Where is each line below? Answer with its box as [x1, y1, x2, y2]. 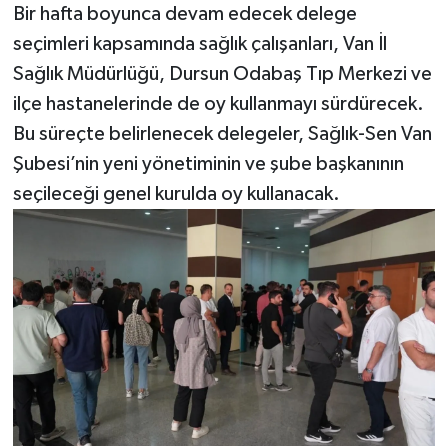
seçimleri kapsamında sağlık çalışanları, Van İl [12, 33, 387, 54]
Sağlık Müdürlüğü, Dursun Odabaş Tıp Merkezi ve [12, 63, 432, 84]
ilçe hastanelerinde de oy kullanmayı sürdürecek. [12, 93, 424, 114]
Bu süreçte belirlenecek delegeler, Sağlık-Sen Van [12, 123, 432, 144]
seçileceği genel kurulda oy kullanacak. [12, 183, 340, 204]
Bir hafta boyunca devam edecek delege [12, 3, 357, 24]
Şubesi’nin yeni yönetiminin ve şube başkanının [12, 153, 404, 174]
